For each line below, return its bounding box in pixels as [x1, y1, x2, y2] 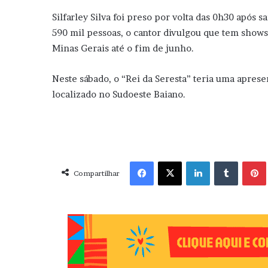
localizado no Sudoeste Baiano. [52, 89, 185, 100]
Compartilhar [74, 169, 120, 178]
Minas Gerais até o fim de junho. [52, 42, 194, 54]
